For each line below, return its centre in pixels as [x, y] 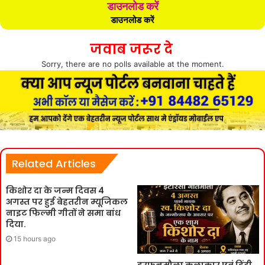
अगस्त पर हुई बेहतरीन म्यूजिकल [67, 202]
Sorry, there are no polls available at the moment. [132, 64]
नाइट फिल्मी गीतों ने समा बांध [63, 213]
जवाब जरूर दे [132, 49]
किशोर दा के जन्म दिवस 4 [55, 191]
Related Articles [54, 164]
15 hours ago [35, 239]
